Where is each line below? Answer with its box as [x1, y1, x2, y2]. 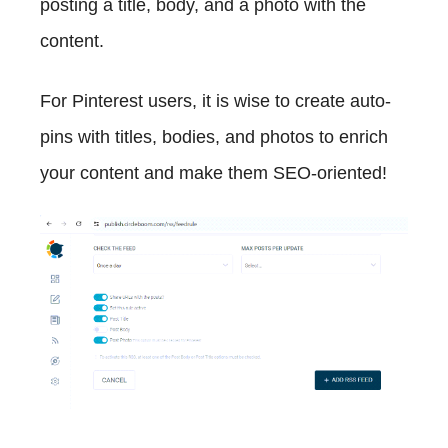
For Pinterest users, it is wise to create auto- [40, 90, 391, 111]
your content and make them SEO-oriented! [40, 162, 387, 183]
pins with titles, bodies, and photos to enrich [40, 126, 388, 147]
